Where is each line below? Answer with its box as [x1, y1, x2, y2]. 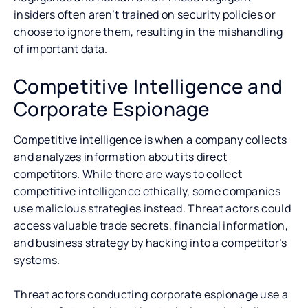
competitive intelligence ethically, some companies [14, 183, 280, 199]
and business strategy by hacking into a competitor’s [14, 234, 287, 250]
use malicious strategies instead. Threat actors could [14, 200, 291, 216]
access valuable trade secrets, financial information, [14, 217, 288, 233]
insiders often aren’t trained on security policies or [14, 6, 276, 22]
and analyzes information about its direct [14, 148, 228, 164]
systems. [14, 252, 60, 267]
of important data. [14, 41, 108, 56]
